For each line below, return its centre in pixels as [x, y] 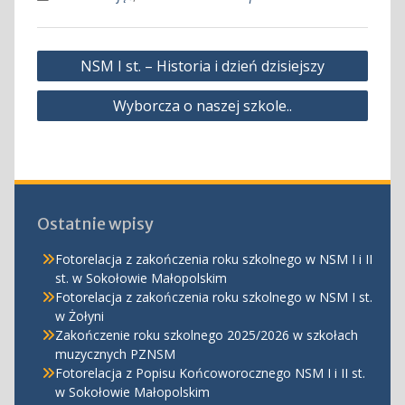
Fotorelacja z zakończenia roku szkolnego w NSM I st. [213, 297]
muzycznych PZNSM [115, 353]
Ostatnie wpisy [95, 223]
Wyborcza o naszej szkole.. [202, 105]
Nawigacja [81, 53]
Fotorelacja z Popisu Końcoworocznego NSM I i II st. [210, 372]
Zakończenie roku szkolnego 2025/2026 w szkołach [206, 334]
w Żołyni [79, 316]
